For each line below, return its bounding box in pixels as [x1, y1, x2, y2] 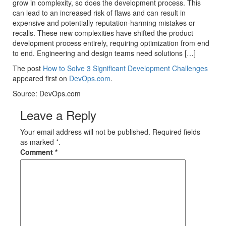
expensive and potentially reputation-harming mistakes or [13, 18, 195, 28]
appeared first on [13, 73, 69, 83]
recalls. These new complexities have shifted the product [13, 28, 193, 38]
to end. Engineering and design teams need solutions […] [13, 48, 196, 58]
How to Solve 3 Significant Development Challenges [43, 63, 208, 73]
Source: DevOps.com [13, 88, 81, 98]
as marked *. [20, 137, 61, 147]
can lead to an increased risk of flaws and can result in [13, 8, 186, 18]
